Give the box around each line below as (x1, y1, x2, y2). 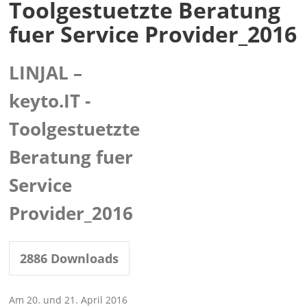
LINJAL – (9, 60, 83, 85)
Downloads (47, 250, 119, 267)
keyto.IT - (9, 88, 91, 113)
